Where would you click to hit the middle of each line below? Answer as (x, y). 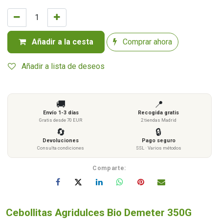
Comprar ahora (146, 42)
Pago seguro (158, 140)
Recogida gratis (158, 112)
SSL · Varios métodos (158, 148)
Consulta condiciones (61, 148)
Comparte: (109, 168)
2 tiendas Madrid (158, 120)
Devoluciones (61, 140)
